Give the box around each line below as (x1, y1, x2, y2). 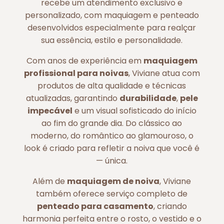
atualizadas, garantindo (25, 92, 119, 104)
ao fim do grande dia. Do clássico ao (41, 117, 182, 129)
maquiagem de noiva (67, 175, 160, 187)
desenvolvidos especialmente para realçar (27, 21, 196, 33)
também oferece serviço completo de (36, 187, 188, 199)
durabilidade (119, 92, 176, 104)
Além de (32, 175, 67, 187)
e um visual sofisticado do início (72, 104, 196, 116)
